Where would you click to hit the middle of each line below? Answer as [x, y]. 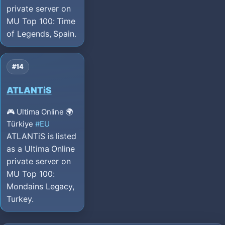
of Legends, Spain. [42, 34]
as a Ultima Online [41, 149]
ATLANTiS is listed [42, 136]
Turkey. [20, 199]
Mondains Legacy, [41, 187]
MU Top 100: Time [41, 21]
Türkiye [20, 124]
